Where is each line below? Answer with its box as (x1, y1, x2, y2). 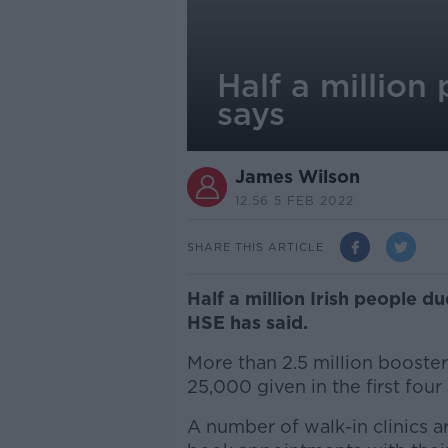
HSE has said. (186, 312, 313, 333)
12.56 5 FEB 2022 (234, 193, 354, 208)
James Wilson (234, 166, 360, 187)
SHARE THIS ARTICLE (186, 239, 324, 254)
